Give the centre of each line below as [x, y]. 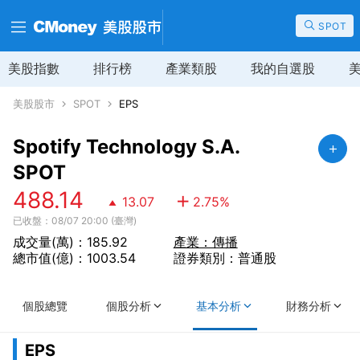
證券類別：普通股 [225, 258]
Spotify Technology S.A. [127, 147]
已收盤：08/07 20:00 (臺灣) [75, 221]
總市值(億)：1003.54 [74, 258]
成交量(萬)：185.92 [70, 242]
